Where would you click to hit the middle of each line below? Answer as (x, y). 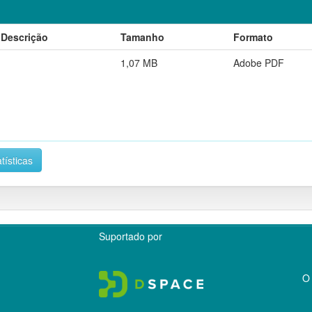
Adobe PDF (259, 62)
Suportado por (131, 236)
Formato (253, 37)
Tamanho (142, 37)
